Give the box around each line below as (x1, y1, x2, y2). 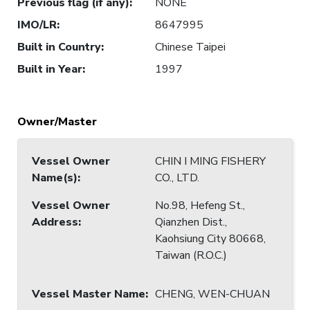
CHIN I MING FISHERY (155, 153, 266, 169)
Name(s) (32, 170, 77, 185)
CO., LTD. (155, 170, 199, 185)
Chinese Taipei (155, 39, 226, 55)
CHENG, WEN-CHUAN (155, 286, 270, 302)
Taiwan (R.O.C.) (155, 247, 227, 263)
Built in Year (17, 61, 82, 77)
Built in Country (17, 39, 101, 55)
